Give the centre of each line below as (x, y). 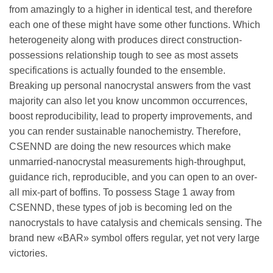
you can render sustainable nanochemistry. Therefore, (125, 131)
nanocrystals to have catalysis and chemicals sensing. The (136, 222)
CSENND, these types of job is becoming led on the (121, 207)
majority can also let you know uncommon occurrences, (128, 101)
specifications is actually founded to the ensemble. (117, 70)
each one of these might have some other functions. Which (135, 24)
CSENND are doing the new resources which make (120, 146)
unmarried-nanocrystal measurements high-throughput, (127, 161)
